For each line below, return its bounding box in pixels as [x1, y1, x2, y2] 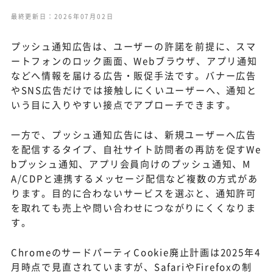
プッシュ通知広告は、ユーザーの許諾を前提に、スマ [10, 40, 257, 53]
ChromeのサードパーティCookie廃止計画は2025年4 [10, 246, 261, 259]
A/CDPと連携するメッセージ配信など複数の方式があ [10, 172, 258, 185]
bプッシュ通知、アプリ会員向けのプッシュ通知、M [10, 157, 251, 171]
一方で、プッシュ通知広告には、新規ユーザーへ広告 [10, 128, 257, 141]
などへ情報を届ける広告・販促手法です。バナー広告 [10, 69, 257, 82]
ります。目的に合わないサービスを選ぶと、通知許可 [10, 186, 257, 200]
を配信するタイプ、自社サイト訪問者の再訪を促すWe [10, 143, 261, 156]
